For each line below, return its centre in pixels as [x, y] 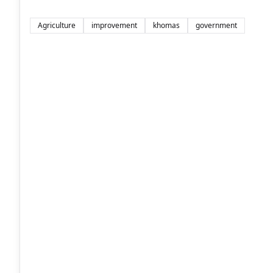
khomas [166, 26]
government [216, 26]
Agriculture [57, 26]
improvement [114, 26]
